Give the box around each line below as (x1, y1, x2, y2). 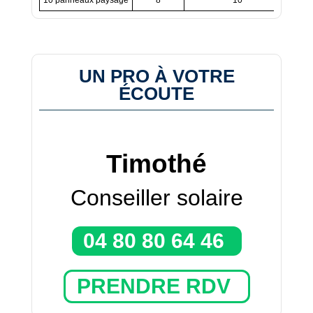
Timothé (106, 149, 207, 178)
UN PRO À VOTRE (78, 66, 235, 86)
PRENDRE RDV (76, 274, 231, 298)
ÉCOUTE (119, 83, 194, 103)
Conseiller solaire (70, 184, 243, 210)
